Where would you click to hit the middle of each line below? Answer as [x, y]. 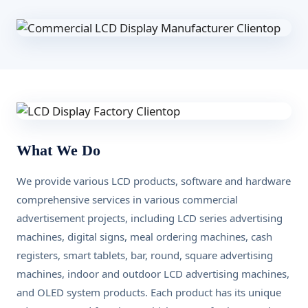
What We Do [58, 150]
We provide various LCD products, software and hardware [154, 181]
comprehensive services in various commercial [127, 199]
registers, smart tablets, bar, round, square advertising [145, 255]
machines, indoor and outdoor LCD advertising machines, [153, 274]
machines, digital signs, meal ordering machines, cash [144, 236]
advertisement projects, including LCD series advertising [150, 218]
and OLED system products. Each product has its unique [149, 292]
